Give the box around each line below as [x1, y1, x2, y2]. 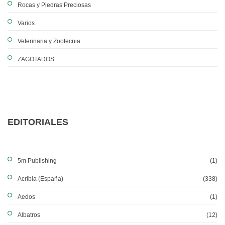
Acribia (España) [18, 175, 63, 182]
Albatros [18, 211, 40, 218]
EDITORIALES [8, 117, 68, 127]
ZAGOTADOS [18, 56, 54, 63]
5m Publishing [18, 157, 57, 164]
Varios [18, 20, 35, 27]
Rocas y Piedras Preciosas [18, 2, 91, 9]
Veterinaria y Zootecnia [18, 38, 80, 45]
